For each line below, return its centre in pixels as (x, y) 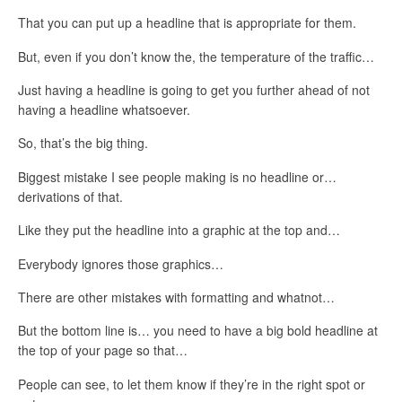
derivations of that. (70, 196)
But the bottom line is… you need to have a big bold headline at (198, 331)
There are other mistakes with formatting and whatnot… (176, 297)
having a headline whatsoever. (104, 109)
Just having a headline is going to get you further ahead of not (194, 89)
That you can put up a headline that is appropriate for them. (187, 23)
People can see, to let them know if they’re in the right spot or (192, 384)
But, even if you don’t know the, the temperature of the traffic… (196, 56)
